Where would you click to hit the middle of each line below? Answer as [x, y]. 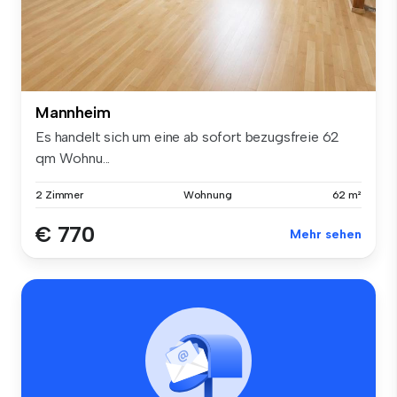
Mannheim [73, 112]
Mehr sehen [326, 234]
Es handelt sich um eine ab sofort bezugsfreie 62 [188, 136]
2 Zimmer [60, 195]
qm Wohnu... [73, 158]
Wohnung [207, 195]
